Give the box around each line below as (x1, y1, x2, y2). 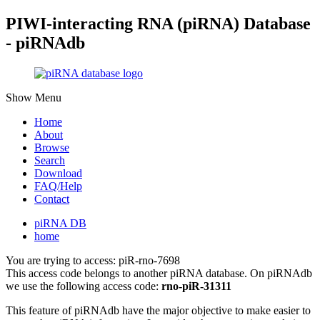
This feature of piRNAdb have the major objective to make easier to (6, 304, 311, 316)
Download (34, 166, 82, 179)
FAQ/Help (34, 179, 82, 192)
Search (34, 154, 65, 166)
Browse (34, 141, 69, 154)
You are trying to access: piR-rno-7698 (6, 254, 180, 266)
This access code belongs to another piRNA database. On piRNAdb (6, 266, 312, 279)
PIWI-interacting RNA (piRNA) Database (6, 14, 311, 33)
